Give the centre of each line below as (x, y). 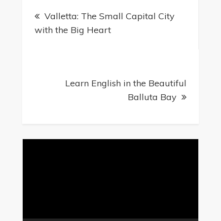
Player (33, 160)
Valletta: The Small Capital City (109, 16)
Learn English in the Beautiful (126, 83)
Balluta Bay (152, 97)
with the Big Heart (73, 30)
